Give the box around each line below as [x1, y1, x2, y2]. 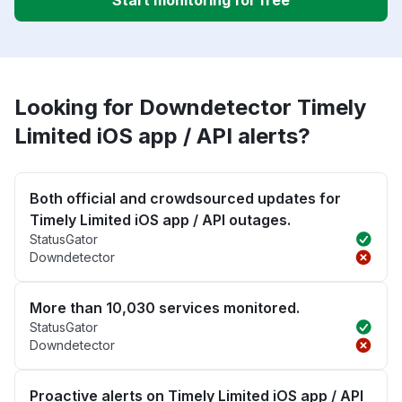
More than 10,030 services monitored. [30, 299, 300, 318]
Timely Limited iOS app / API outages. [30, 211, 291, 230]
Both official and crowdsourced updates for [30, 189, 341, 208]
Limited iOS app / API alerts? [14, 123, 310, 150]
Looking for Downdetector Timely [14, 94, 366, 121]
